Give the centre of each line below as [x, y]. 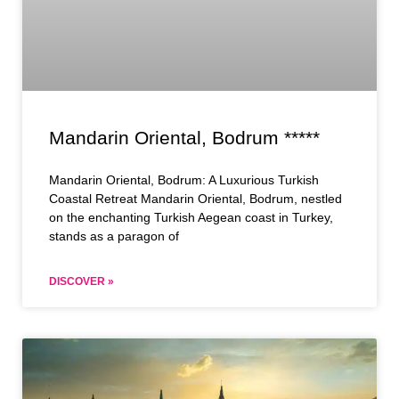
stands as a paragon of [114, 236]
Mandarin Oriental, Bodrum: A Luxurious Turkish [184, 180]
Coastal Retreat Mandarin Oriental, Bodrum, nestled [195, 199]
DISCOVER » [81, 282]
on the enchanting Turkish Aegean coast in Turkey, [191, 218]
